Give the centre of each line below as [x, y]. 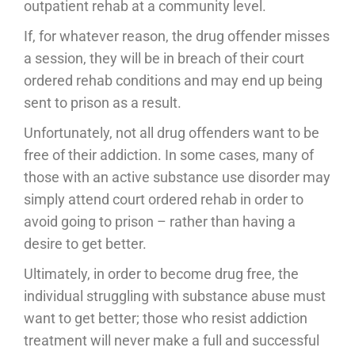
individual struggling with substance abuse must [175, 296]
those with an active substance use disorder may [177, 177]
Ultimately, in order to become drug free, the [161, 274]
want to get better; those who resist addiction [166, 319]
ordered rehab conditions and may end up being [173, 81]
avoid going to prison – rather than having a [160, 222]
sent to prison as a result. [103, 103]
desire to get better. [85, 244]
